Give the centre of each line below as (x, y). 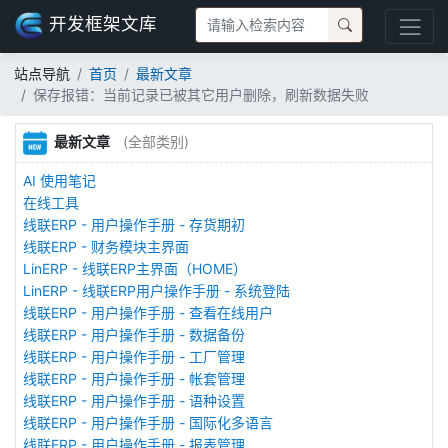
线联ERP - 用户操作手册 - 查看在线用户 (148, 312)
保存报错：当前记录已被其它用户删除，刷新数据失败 (201, 95)
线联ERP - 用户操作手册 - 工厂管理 (134, 356)
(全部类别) (155, 141)
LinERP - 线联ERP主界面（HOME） (135, 268)
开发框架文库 (103, 24)
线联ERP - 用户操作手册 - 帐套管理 (134, 378)
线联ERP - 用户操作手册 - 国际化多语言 (148, 422)
